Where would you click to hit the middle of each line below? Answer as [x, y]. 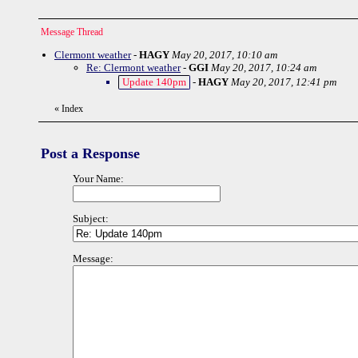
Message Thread [72, 32]
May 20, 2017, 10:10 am [225, 55]
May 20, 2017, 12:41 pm [284, 82]
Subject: [91, 219]
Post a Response [90, 153]
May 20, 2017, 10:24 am [264, 68]
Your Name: [98, 179]
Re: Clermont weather [133, 68]
